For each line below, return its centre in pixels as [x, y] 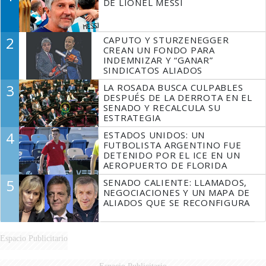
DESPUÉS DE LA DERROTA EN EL [178, 98]
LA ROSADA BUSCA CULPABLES [173, 88]
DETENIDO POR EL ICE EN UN [172, 155]
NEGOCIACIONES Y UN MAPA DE [177, 193]
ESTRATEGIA [132, 118]
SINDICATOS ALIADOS [153, 70]
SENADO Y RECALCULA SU [162, 108]
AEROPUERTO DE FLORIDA [165, 165]
